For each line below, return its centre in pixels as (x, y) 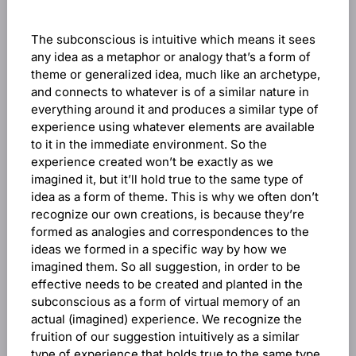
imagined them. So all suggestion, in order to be (165, 267)
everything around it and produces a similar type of (174, 109)
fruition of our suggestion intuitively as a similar (165, 337)
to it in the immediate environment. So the (149, 144)
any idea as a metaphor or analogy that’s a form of (170, 57)
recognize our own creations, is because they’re (167, 214)
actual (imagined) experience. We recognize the (166, 319)
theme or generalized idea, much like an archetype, (175, 74)
